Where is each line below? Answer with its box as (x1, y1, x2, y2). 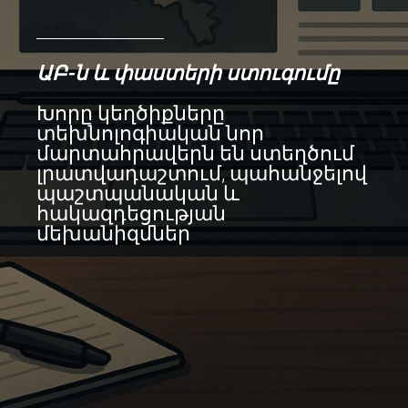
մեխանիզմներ (36, 222, 190, 245)
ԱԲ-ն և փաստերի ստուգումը (36, 62, 340, 85)
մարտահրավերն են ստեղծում (36, 142, 354, 165)
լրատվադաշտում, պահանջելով (36, 162, 367, 185)
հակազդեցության (36, 202, 226, 225)
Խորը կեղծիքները (36, 102, 225, 125)
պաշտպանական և (36, 182, 240, 205)
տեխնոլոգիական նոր (36, 122, 264, 145)
